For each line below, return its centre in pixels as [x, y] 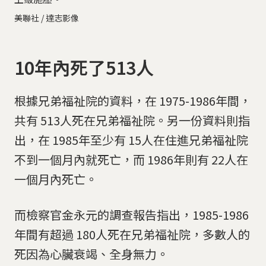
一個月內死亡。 [56, 179]
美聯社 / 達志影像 [47, 18]
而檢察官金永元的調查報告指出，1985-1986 [132, 215]
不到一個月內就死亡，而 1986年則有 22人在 [131, 160]
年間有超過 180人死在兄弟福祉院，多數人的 [132, 235]
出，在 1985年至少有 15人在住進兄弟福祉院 [131, 140]
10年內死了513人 [84, 67]
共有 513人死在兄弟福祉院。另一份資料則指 [132, 121]
